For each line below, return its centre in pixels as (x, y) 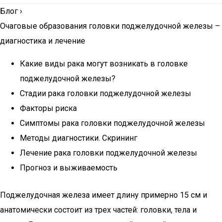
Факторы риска (48, 108)
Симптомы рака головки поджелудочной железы (112, 123)
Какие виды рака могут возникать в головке (104, 64)
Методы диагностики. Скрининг (79, 138)
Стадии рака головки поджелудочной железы (106, 93)
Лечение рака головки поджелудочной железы (109, 153)
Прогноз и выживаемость (69, 168)
